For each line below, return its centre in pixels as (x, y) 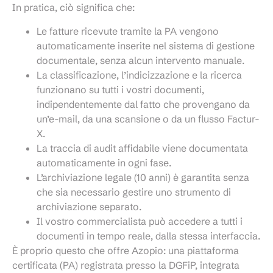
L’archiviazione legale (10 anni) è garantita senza (143, 177)
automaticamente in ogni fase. (104, 162)
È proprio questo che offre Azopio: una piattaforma (126, 250)
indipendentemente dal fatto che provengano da (143, 104)
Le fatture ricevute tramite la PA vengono (128, 31)
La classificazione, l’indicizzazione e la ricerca (139, 75)
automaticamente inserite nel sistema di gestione (146, 45)
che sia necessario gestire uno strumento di (134, 192)
